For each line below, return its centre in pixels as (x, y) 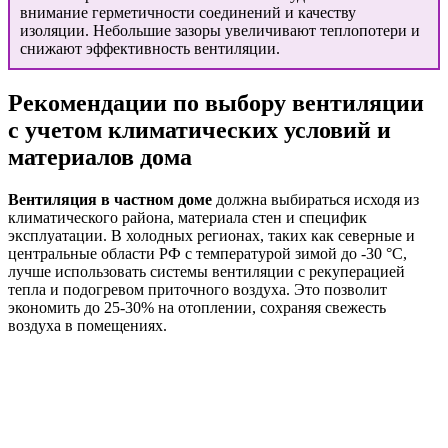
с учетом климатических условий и (199, 130)
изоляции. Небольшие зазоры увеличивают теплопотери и (220, 31)
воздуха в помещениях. (87, 325)
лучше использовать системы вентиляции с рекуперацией (206, 271)
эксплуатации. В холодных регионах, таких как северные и (211, 235)
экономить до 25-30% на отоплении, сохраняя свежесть (197, 307)
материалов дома (100, 157)
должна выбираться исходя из (315, 199)
